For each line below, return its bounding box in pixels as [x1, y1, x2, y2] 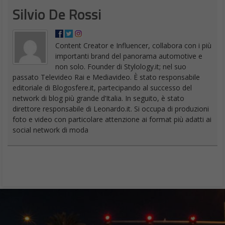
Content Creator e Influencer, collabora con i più [55, 40, 211, 50]
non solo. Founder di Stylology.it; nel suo [55, 61, 186, 71]
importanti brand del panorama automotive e [55, 51, 202, 61]
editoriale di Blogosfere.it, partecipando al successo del [13, 82, 192, 92]
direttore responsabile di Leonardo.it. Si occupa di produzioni [13, 103, 209, 114]
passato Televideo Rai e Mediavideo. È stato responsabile [13, 72, 200, 82]
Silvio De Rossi [13, 4, 101, 25]
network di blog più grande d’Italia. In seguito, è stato [13, 93, 184, 103]
